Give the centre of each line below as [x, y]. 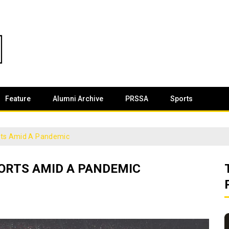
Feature [18, 99]
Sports [181, 99]
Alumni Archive [78, 99]
